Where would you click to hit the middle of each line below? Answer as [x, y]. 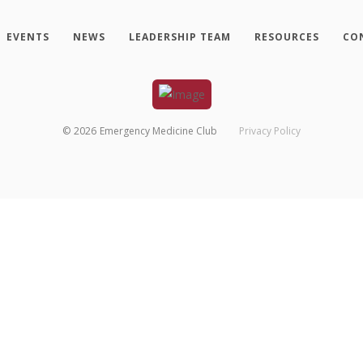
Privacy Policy [269, 131]
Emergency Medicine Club [159, 131]
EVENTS [28, 36]
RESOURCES [286, 36]
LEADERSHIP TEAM [179, 36]
